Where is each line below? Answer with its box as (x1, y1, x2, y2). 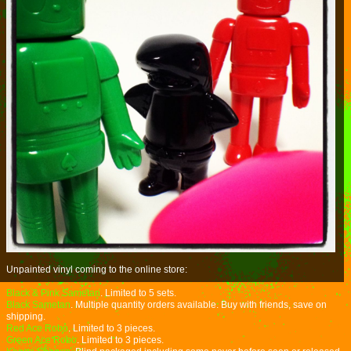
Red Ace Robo (6, 323, 68, 334)
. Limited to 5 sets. (100, 288, 176, 299)
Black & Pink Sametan (6, 288, 100, 299)
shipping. (6, 311, 45, 322)
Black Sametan (6, 299, 71, 310)
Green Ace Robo (6, 335, 77, 346)
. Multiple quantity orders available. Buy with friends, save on (71, 299, 327, 310)
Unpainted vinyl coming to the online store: (6, 264, 187, 275)
